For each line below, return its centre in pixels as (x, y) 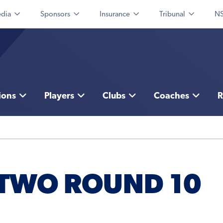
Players (59, 97)
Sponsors (55, 15)
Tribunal (172, 15)
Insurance (115, 15)
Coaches (171, 97)
